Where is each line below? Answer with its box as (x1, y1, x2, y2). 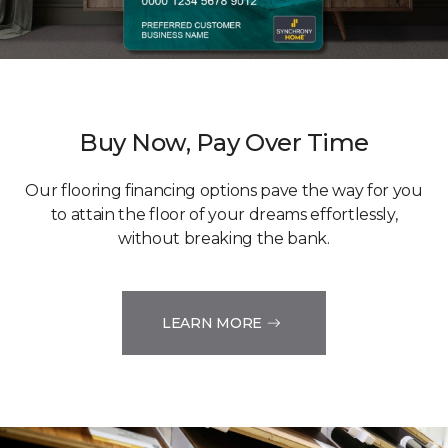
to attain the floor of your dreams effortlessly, (50, 205, 398, 225)
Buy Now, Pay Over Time (79, 128, 369, 158)
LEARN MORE (161, 313, 263, 332)
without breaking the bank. (118, 229, 330, 249)
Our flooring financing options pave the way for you (25, 181, 423, 201)
